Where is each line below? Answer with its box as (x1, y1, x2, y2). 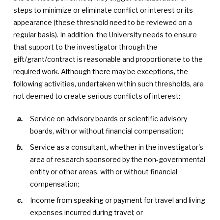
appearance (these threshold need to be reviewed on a (13, 18, 192, 27)
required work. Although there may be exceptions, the (13, 67, 188, 76)
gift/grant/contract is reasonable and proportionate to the (13, 55, 203, 63)
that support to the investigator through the (13, 43, 158, 51)
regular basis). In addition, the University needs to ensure (13, 30, 197, 39)
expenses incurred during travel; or (30, 208, 143, 217)
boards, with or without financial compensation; (30, 127, 184, 135)
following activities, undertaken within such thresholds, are (13, 80, 204, 88)
